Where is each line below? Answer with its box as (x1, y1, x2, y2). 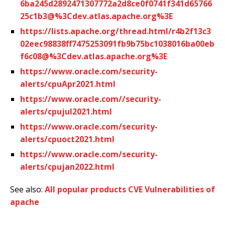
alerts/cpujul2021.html (20, 105, 112, 117)
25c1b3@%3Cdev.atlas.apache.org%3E (20, 10, 173, 22)
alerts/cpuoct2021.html (20, 133, 115, 145)
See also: (10, 183, 45, 195)
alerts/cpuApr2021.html (20, 78, 116, 89)
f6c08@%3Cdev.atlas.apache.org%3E (20, 50, 167, 62)
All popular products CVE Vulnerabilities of (45, 183, 215, 195)
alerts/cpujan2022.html (20, 161, 115, 172)
